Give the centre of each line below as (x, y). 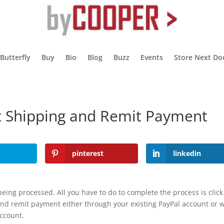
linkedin (187, 153)
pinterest (88, 153)
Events (152, 57)
